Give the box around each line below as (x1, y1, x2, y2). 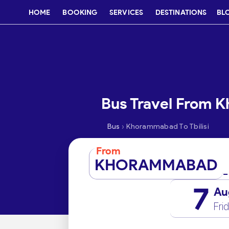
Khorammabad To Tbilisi (126, 122, 209, 131)
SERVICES (109, 8, 143, 17)
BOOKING (62, 8, 98, 17)
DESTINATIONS (155, 8, 207, 17)
